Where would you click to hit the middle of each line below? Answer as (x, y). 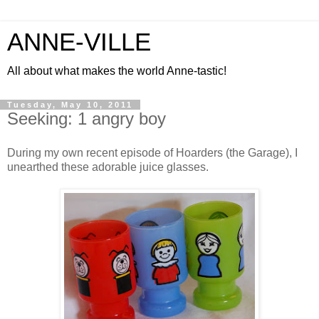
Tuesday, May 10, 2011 (70, 105)
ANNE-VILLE (79, 42)
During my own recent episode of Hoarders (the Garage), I (152, 152)
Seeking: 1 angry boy (87, 119)
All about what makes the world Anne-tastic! (117, 71)
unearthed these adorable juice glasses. (111, 167)
